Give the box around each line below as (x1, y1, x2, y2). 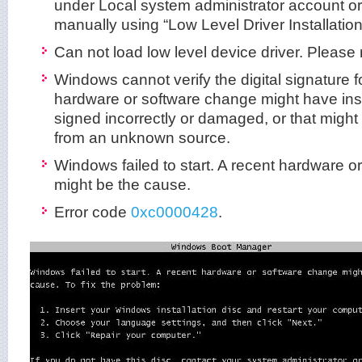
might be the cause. (54, 175, 191, 193)
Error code (54, 203, 131, 221)
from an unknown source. (54, 128, 230, 146)
